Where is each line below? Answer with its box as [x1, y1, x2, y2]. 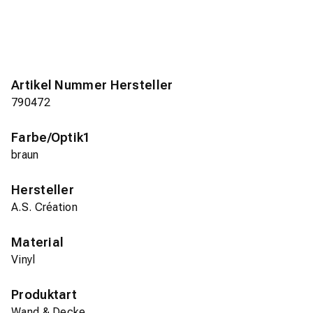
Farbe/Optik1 [11, 130, 91, 145]
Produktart [11, 287, 77, 303]
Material [11, 235, 64, 250]
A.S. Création [11, 201, 78, 214]
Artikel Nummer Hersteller [11, 78, 173, 93]
